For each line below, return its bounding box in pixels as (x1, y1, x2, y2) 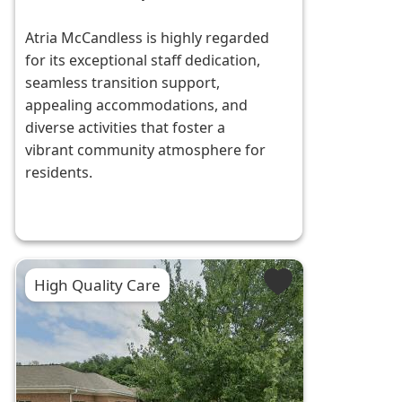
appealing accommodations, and (25, 95, 249, 116)
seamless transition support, (25, 73, 221, 93)
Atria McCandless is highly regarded (25, 28, 270, 48)
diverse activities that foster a (25, 118, 226, 138)
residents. (25, 162, 93, 183)
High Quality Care (34, 275, 162, 296)
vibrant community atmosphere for (25, 140, 267, 161)
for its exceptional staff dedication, (25, 50, 261, 71)
